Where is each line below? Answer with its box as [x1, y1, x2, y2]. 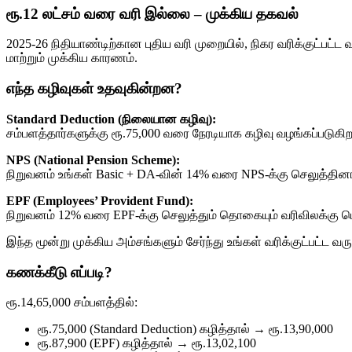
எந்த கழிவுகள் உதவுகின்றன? [6, 80, 182, 97]
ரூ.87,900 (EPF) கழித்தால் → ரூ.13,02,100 [38, 336, 256, 350]
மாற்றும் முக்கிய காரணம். [6, 51, 137, 65]
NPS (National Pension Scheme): [6, 152, 180, 167]
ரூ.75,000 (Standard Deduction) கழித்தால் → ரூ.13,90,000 [38, 322, 333, 336]
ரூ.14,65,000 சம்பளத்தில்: [6, 295, 137, 310]
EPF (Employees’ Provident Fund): [6, 193, 193, 207]
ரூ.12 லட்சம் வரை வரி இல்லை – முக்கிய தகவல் [6, 5, 299, 22]
